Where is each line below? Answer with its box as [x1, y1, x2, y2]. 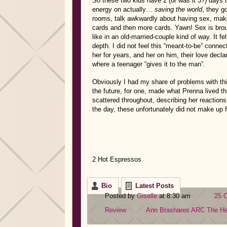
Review [105, 206, 126, 214]
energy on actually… [92, 6, 155, 13]
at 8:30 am [157, 192, 193, 200]
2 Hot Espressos [92, 156, 141, 163]
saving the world [155, 6, 202, 13]
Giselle [137, 192, 157, 200]
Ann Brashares [146, 206, 190, 214]
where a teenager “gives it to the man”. [92, 60, 205, 68]
